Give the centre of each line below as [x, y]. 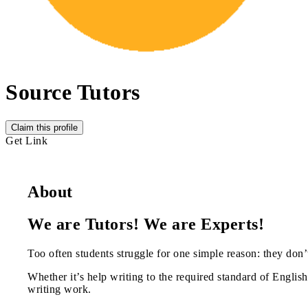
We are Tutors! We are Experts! [146, 224]
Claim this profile [44, 127]
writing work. [59, 289]
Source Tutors [73, 92]
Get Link [26, 140]
